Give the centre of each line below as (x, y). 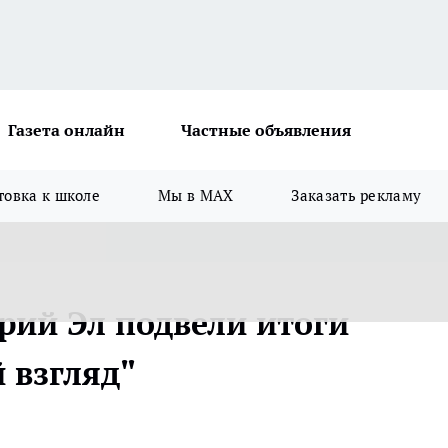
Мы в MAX (196, 195)
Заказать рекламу (356, 195)
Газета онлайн (66, 130)
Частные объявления (266, 130)
